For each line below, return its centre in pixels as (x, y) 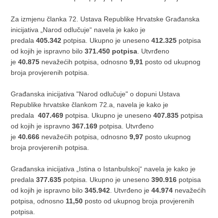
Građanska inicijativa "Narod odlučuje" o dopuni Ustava (96, 94)
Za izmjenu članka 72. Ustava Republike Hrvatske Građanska (105, 19)
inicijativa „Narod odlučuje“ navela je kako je (78, 30)
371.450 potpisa (111, 51)
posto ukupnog (167, 137)
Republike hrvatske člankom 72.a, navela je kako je (90, 105)
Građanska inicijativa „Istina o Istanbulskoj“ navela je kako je (103, 169)
